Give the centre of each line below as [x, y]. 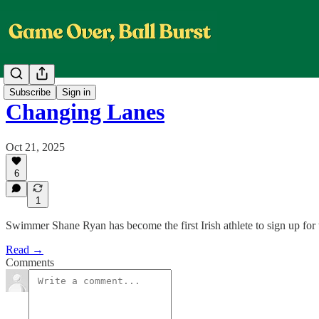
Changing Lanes [85, 112]
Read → [25, 250]
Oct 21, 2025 [35, 147]
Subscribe [30, 93]
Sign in [76, 93]
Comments [30, 262]
